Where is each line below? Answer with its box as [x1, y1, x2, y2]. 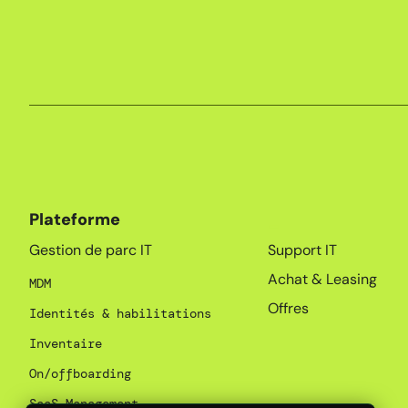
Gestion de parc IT [29, 240, 152, 260]
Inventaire [29, 335, 102, 352]
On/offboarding [29, 365, 131, 382]
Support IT [268, 240, 338, 260]
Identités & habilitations [29, 305, 211, 322]
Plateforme [29, 209, 120, 231]
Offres [268, 299, 310, 319]
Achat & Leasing [268, 270, 378, 290]
